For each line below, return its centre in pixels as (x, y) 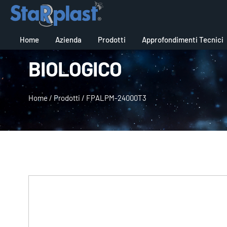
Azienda (68, 39)
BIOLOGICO (75, 68)
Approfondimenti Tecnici (182, 39)
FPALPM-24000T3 (116, 98)
